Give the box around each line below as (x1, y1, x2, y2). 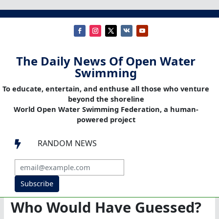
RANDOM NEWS (38, 138, 97, 149)
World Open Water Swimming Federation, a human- (13, 104, 198, 114)
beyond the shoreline (67, 94, 144, 104)
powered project (76, 114, 135, 125)
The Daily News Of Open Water (16, 53, 196, 69)
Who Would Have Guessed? (11, 197, 202, 218)
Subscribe (20, 178, 53, 189)
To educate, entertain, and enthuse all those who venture (2, 84, 209, 94)
